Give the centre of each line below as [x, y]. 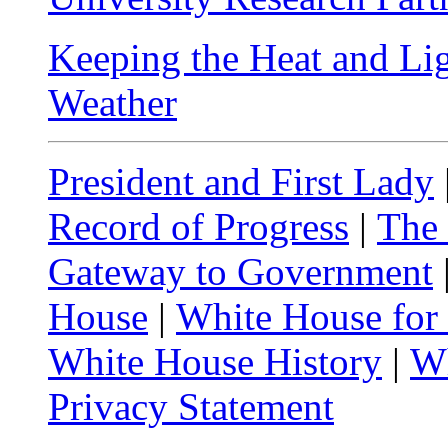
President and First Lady [241, 181]
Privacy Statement [191, 406]
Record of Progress [198, 226]
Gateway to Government [240, 271]
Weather [112, 102]
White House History [215, 361]
